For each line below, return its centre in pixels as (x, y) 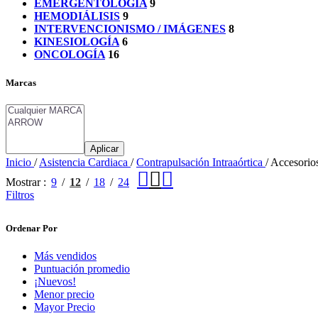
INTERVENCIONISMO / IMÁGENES (130, 29)
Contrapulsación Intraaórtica (201, 162)
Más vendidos (65, 256)
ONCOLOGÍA (70, 55)
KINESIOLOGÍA (77, 42)
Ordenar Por (32, 228)
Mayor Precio (65, 307)
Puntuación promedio (82, 268)
